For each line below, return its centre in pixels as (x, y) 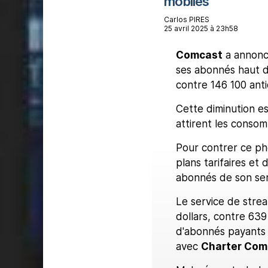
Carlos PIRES (186, 19)
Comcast (199, 55)
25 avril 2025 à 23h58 (201, 28)
